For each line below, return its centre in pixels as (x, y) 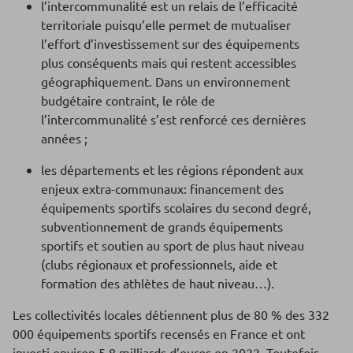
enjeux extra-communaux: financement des (162, 189)
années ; (64, 138)
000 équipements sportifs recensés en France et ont (159, 334)
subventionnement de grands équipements (162, 227)
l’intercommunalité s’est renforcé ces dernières (173, 119)
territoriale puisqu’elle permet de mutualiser (166, 25)
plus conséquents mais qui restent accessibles (169, 63)
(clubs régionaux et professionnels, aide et (159, 264)
